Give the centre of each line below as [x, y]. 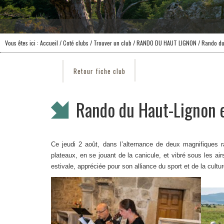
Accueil [49, 43]
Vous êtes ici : [22, 43]
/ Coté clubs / [75, 43]
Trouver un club [112, 43]
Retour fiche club [99, 71]
